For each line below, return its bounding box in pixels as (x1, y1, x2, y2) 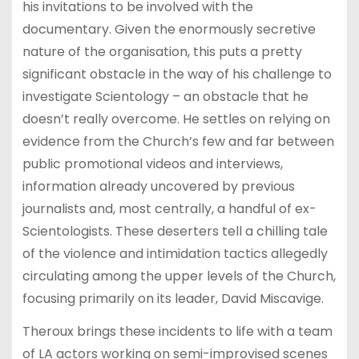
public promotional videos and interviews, (22, 154, 283, 173)
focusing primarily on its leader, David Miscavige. (22, 288, 324, 308)
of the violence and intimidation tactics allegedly (22, 244, 328, 263)
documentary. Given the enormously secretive (22, 19, 316, 38)
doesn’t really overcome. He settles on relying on (22, 109, 330, 128)
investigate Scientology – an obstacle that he (22, 87, 309, 106)
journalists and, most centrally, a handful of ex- (22, 199, 317, 218)
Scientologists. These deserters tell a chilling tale (22, 221, 328, 240)
